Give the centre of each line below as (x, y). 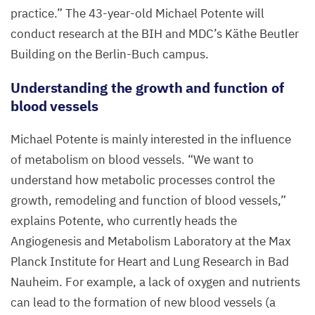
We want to (224, 159)
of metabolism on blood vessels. (99, 159)
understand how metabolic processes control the (143, 180)
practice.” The (50, 13)
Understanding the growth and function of (147, 87)
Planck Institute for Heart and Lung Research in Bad (150, 261)
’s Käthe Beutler (256, 33)
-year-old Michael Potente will (184, 13)
